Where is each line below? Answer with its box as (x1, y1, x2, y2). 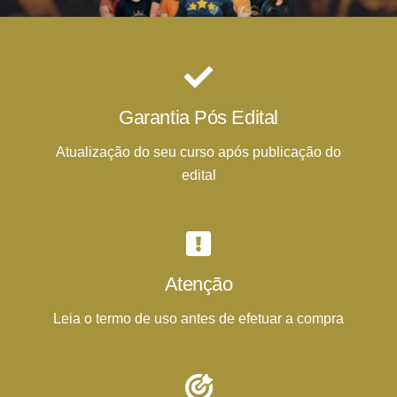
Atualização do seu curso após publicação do (56, 144, 341, 160)
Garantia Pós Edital (119, 105, 278, 128)
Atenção (164, 272, 233, 295)
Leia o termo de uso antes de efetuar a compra (53, 310, 344, 326)
